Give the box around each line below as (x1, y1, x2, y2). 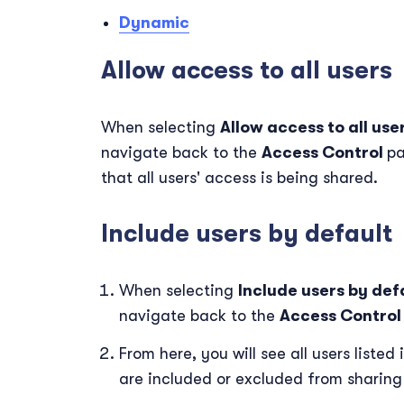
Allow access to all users (101, 57, 392, 85)
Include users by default (101, 220, 392, 248)
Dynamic (119, 14, 189, 32)
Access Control (262, 143, 387, 161)
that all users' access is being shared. (101, 169, 378, 187)
